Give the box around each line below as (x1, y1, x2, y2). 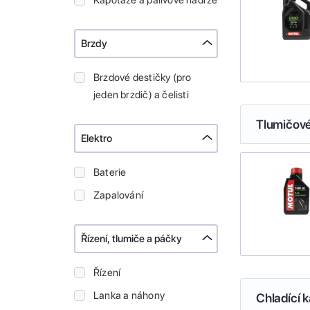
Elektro (81, 132, 112, 145)
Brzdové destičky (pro (93, 71, 192, 84)
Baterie (93, 166, 127, 179)
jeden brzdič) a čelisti (93, 89, 189, 102)
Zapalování (93, 189, 144, 202)
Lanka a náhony (93, 289, 165, 302)
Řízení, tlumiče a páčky (81, 232, 182, 246)
